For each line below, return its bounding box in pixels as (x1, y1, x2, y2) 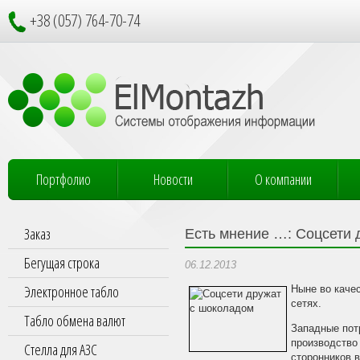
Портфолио (35, 170, 91, 189)
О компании (255, 170, 312, 189)
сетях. (291, 298, 321, 310)
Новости (153, 170, 193, 189)
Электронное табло (24, 282, 119, 301)
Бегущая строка (24, 253, 100, 272)
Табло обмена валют (24, 311, 125, 330)
